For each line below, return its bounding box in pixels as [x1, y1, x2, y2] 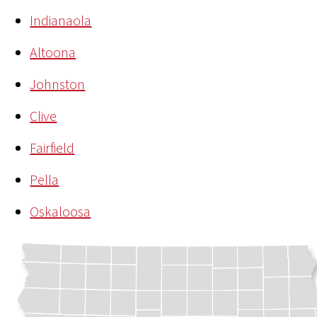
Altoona [30, 43, 76, 62]
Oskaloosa [30, 202, 91, 221]
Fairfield [30, 139, 75, 157]
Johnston [30, 75, 86, 93]
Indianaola [30, 11, 92, 30]
